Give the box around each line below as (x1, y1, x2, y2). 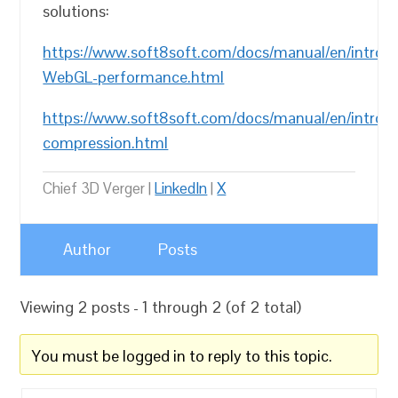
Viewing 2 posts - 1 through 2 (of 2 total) (20, 297, 302, 317)
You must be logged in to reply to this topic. (32, 346, 333, 366)
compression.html (43, 132, 169, 153)
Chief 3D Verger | (43, 179, 155, 198)
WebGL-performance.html (43, 67, 225, 87)
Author (63, 239, 112, 259)
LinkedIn (155, 179, 208, 198)
